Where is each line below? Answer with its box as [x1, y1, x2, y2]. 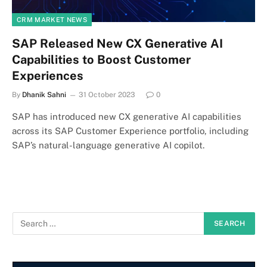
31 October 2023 [79, 90, 135, 99]
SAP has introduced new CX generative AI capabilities [12, 111, 241, 122]
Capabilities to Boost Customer [12, 52, 191, 67]
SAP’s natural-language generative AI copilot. [12, 139, 204, 150]
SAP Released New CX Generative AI [12, 36, 223, 51]
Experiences [12, 68, 83, 83]
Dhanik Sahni [22, 90, 66, 99]
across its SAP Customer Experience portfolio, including [12, 125, 249, 136]
